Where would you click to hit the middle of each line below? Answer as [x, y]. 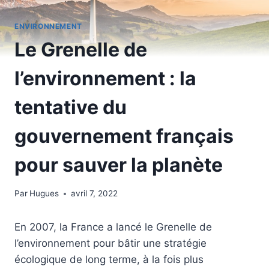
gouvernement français [124, 136]
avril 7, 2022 [95, 194]
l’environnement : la [105, 78]
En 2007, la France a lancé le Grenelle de [113, 227]
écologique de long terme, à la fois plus [109, 260]
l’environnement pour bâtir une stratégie [110, 243]
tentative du [71, 107]
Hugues [44, 194]
